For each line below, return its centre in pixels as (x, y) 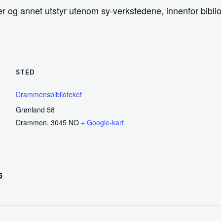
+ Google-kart (102, 122)
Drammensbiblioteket (49, 94)
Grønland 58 (35, 110)
